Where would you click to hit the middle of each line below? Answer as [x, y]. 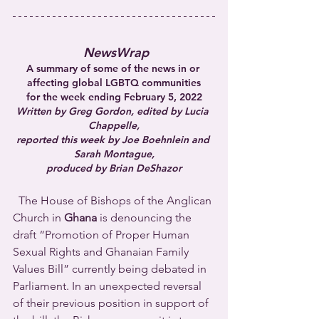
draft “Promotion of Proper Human [103, 234]
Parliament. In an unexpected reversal [109, 286]
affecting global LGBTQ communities [114, 82]
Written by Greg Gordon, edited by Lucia [114, 111]
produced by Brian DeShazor [114, 168]
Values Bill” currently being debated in [111, 268]
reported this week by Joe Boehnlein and [114, 139]
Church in [38, 217]
